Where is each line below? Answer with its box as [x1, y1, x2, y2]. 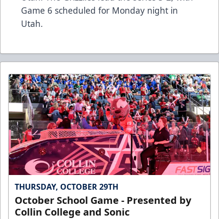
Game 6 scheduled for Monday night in [21, 4, 178, 16]
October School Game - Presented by [15, 193, 191, 207]
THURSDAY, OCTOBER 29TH [15, 181, 118, 192]
